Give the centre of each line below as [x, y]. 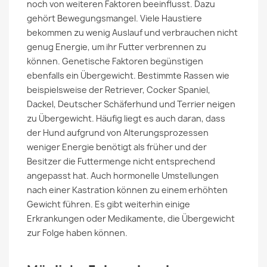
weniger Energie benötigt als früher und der [117, 147]
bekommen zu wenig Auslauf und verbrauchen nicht [132, 32]
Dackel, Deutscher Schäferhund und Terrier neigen [131, 104]
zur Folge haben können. [77, 233]
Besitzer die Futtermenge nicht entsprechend [121, 161]
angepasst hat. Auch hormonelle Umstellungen [123, 176]
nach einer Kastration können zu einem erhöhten [127, 190]
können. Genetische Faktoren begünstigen [115, 61]
